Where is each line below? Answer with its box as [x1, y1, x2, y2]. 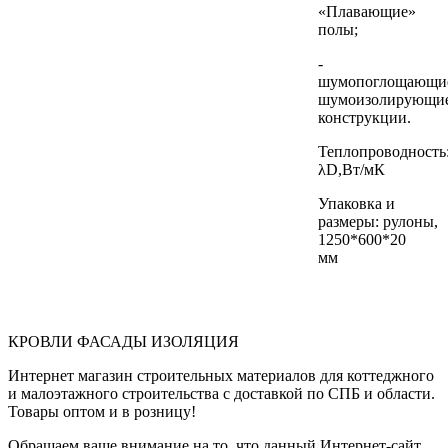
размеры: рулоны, [318, 212, 438, 230]
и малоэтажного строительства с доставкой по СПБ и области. [8, 384, 435, 402]
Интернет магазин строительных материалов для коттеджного [8, 366, 434, 384]
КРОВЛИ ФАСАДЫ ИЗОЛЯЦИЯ [8, 332, 239, 350]
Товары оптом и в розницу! [8, 402, 196, 420]
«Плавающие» [318, 2, 416, 20]
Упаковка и [318, 194, 395, 212]
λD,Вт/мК [318, 160, 385, 178]
